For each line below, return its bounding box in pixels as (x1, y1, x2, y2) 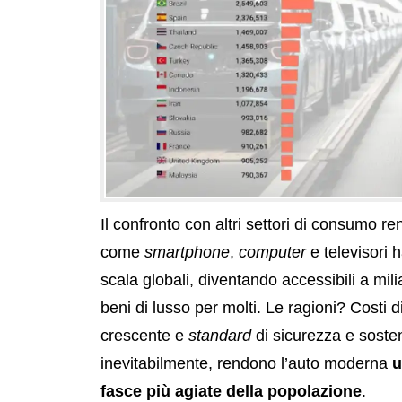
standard (188, 326, 256, 345)
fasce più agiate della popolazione (100, 381, 362, 400)
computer (239, 242, 310, 261)
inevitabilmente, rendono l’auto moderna (100, 354, 392, 372)
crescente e (100, 326, 188, 345)
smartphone (144, 242, 230, 261)
